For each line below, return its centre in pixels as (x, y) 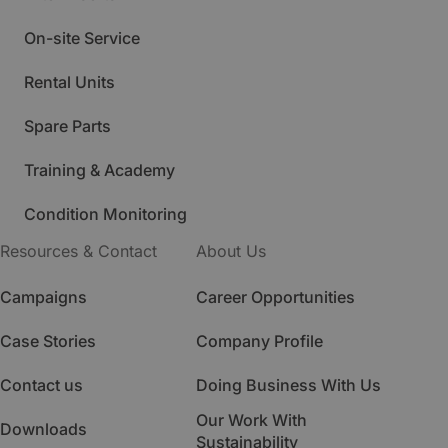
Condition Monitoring (105, 214)
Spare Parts (67, 126)
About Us (231, 251)
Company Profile (259, 341)
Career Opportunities (275, 297)
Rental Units (69, 82)
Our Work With (251, 420)
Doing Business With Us (288, 385)
